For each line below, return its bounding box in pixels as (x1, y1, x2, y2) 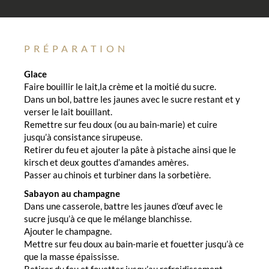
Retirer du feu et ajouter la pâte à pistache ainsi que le (24, 144, 236, 155)
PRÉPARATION (24, 42, 128, 54)
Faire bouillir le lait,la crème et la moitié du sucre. (24, 80, 216, 92)
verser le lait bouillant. (24, 106, 112, 117)
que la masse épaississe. (24, 250, 119, 262)
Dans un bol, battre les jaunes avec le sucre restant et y (24, 93, 240, 104)
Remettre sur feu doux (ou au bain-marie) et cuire (24, 118, 217, 130)
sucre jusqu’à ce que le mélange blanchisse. (24, 213, 192, 224)
